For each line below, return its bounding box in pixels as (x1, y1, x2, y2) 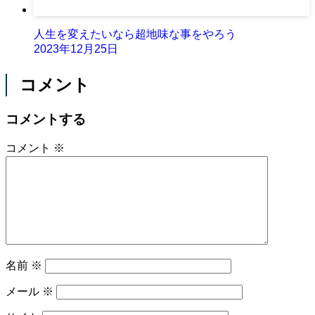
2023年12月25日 (34, 42, 118, 55)
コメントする (6, 111, 86, 127)
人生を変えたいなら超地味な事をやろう (34, 27, 236, 40)
